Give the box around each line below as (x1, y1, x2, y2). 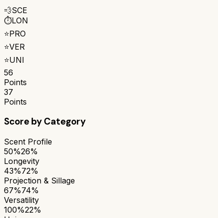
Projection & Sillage (4, 175, 75, 185)
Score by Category (4, 115, 86, 128)
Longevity (4, 156, 39, 166)
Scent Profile (4, 136, 52, 146)
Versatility (4, 195, 39, 205)
